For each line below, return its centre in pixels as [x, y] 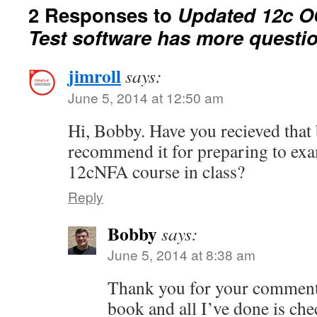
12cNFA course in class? [156, 171]
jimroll [94, 76]
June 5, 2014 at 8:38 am [181, 254]
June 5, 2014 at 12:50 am [146, 97]
